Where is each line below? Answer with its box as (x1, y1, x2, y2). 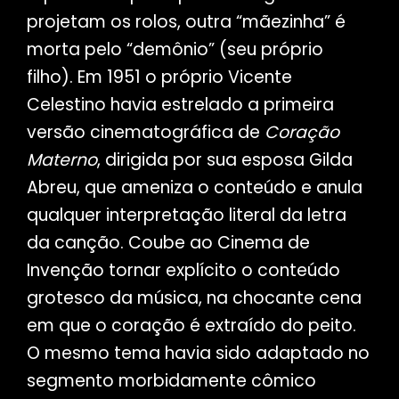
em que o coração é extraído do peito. (26, 313, 356, 338)
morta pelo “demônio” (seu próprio (26, 37, 323, 61)
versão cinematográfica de (26, 119, 265, 144)
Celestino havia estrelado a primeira (26, 92, 334, 117)
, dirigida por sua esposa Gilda (96, 147, 353, 172)
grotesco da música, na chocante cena (26, 285, 362, 310)
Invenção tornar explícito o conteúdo (26, 257, 340, 282)
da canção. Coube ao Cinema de (26, 230, 310, 255)
